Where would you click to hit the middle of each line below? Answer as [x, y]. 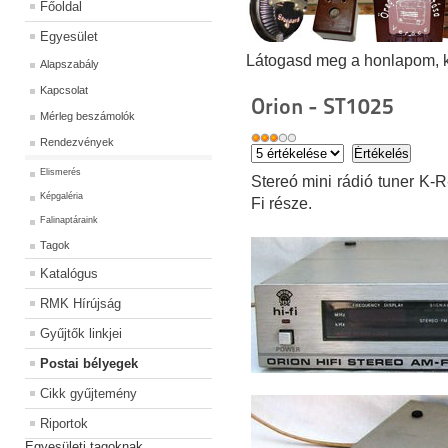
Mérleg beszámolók [87, 116]
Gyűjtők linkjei [81, 334]
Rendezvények [77, 142]
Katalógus [69, 274]
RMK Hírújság [80, 304]
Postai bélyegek [89, 364]
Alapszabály [69, 64]
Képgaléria [61, 196]
